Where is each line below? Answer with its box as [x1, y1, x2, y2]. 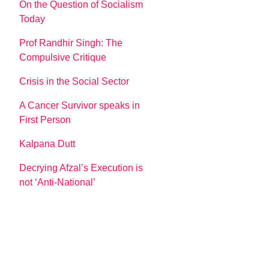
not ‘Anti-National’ [19, 177, 96, 187]
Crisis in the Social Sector [19, 76, 130, 86]
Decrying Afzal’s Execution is [19, 162, 144, 173]
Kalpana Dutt [19, 138, 76, 149]
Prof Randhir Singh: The [19, 37, 123, 48]
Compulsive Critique [19, 52, 107, 62]
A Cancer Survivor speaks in [19, 100, 141, 110]
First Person [19, 114, 71, 125]
